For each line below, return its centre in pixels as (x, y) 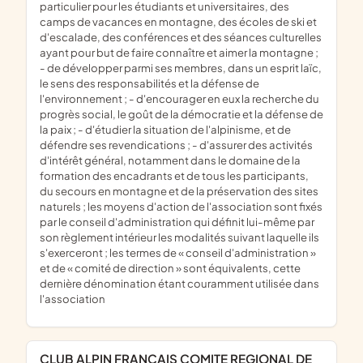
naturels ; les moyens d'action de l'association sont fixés (181, 207)
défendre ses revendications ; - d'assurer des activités (176, 145)
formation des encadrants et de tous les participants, (174, 176)
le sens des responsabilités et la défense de (149, 83)
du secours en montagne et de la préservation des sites (179, 191)
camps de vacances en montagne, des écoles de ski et (178, 22)
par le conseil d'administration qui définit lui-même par (177, 222)
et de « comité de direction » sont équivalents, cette (170, 268)
